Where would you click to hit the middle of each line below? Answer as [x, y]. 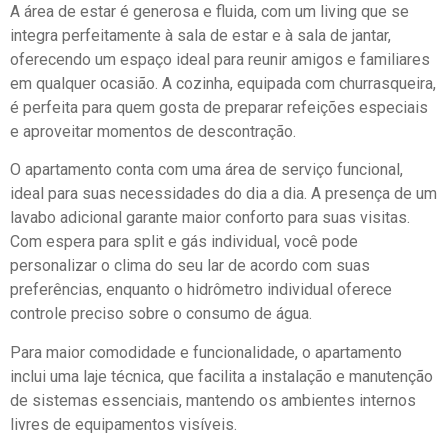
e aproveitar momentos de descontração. [153, 131]
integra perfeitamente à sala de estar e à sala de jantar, [200, 35]
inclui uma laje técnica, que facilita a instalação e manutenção [221, 376]
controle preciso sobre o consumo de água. [161, 314]
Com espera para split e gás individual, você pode [184, 242]
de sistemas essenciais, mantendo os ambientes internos [213, 400]
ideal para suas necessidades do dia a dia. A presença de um [223, 194]
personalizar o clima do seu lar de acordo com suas [190, 266]
